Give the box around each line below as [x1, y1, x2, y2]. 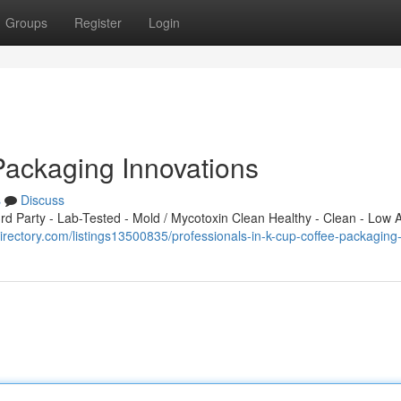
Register [74, 13, 122, 31]
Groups [5, 13, 47, 31]
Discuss [21, 191, 64, 209]
